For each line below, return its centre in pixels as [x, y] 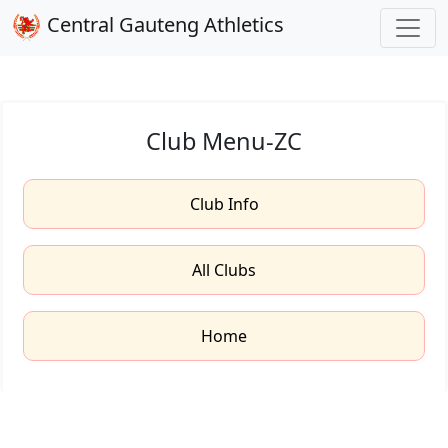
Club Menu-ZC [224, 141]
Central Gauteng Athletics [163, 24]
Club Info [224, 204]
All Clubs [224, 270]
